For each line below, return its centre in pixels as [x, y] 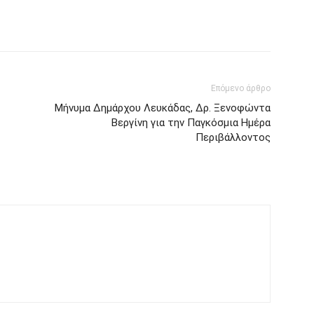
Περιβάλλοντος [233, 137]
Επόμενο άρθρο [241, 88]
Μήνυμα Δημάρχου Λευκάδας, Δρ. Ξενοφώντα [163, 108]
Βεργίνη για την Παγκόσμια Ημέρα [191, 122]
